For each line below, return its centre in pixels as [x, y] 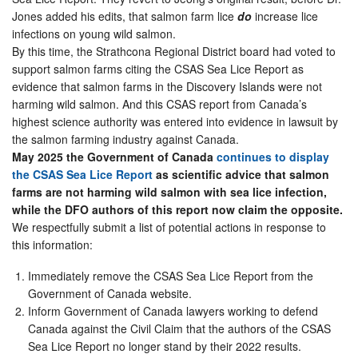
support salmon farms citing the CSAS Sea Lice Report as [158, 68]
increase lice [285, 16]
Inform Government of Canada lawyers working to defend [173, 310]
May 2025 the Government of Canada [114, 156]
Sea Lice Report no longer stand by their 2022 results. [165, 346]
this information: [52, 244]
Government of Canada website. [110, 293]
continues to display [273, 156]
